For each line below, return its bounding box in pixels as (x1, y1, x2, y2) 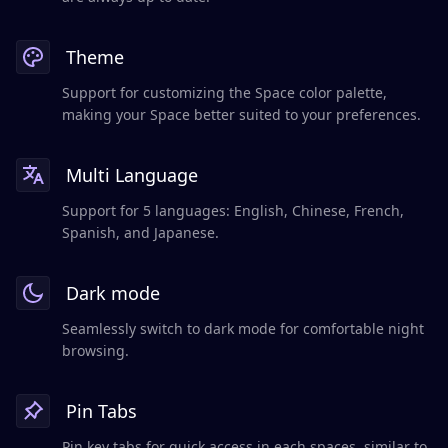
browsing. (62, 341, 129, 361)
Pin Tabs (66, 399, 137, 424)
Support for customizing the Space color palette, (62, 83, 387, 103)
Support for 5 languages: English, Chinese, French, (62, 201, 404, 221)
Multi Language (66, 163, 198, 188)
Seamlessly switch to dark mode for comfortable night (62, 319, 424, 339)
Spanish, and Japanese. (62, 223, 219, 243)
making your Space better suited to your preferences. (62, 105, 421, 125)
